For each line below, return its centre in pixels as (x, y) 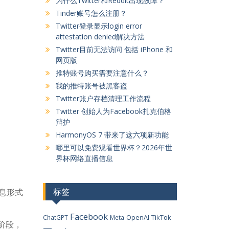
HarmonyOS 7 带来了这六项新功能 (112, 135)
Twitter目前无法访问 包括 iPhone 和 (114, 49)
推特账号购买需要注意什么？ (102, 73)
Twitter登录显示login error (99, 26)
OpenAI (138, 217)
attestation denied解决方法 (100, 37)
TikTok (161, 217)
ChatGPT (55, 217)
